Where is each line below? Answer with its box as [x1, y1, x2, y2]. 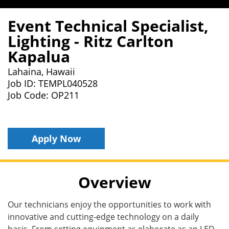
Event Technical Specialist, [8, 15, 209, 36]
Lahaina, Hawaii [8, 65, 75, 78]
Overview [78, 171, 151, 193]
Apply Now [32, 132, 81, 145]
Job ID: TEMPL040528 [8, 77, 98, 89]
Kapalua [8, 45, 70, 67]
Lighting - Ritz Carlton [8, 30, 174, 52]
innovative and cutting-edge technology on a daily [8, 211, 199, 222]
